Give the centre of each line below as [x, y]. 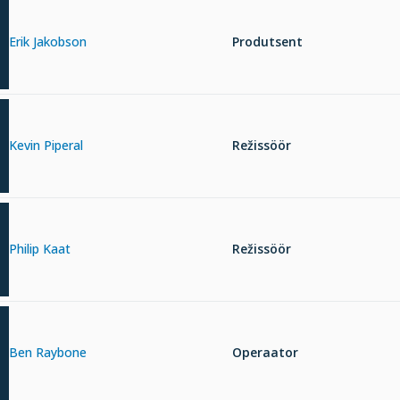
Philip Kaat [40, 249]
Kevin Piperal [46, 146]
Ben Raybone [48, 353]
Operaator [265, 353]
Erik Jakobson [48, 42]
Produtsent [267, 42]
